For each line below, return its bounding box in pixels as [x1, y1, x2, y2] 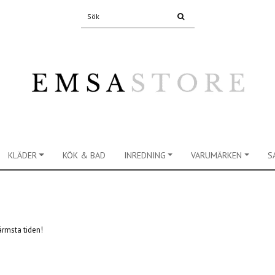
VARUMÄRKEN [191, 150, 242, 161]
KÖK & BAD [62, 150, 106, 161]
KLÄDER [7, 150, 37, 161]
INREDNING [123, 150, 166, 161]
